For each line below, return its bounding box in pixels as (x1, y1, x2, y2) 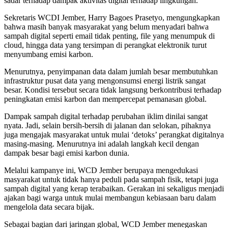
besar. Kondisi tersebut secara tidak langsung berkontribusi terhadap (4, 85, 221, 94)
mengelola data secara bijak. (4, 202, 94, 211)
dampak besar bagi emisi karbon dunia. (4, 148, 129, 157)
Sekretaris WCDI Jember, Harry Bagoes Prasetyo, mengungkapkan (4, 13, 220, 22)
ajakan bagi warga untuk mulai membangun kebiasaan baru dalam (4, 193, 216, 202)
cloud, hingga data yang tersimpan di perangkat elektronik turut (4, 40, 207, 49)
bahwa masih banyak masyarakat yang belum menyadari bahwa (4, 22, 209, 31)
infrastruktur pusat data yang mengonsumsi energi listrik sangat (4, 76, 206, 85)
